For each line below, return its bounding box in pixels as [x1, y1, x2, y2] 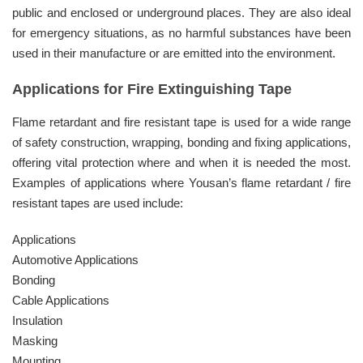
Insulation [12, 313, 62, 327]
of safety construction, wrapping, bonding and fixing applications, [12, 135, 351, 149]
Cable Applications [12, 293, 109, 307]
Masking [12, 333, 58, 348]
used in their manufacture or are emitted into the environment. [12, 45, 335, 60]
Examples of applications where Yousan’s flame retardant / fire [12, 175, 351, 190]
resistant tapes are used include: [12, 195, 183, 210]
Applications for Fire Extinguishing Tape [12, 80, 292, 97]
